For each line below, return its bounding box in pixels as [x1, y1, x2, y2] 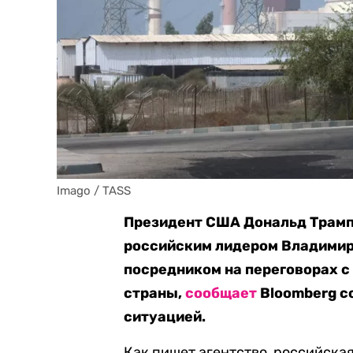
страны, [124, 284, 186, 302]
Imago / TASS [57, 184, 131, 198]
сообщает [185, 284, 258, 302]
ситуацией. [124, 308, 206, 325]
